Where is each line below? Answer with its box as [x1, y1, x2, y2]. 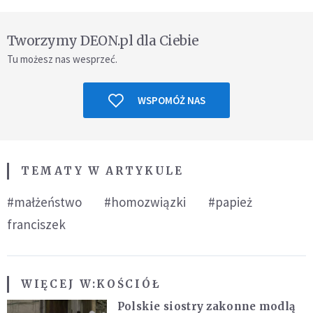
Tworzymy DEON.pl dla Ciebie [7, 32, 199, 50]
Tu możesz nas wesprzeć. [7, 52, 117, 66]
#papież [208, 194, 252, 211]
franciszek [7, 216, 66, 233]
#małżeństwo [7, 194, 82, 211]
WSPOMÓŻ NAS [137, 94, 205, 108]
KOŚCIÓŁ [96, 277, 161, 291]
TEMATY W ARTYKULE [21, 164, 184, 178]
